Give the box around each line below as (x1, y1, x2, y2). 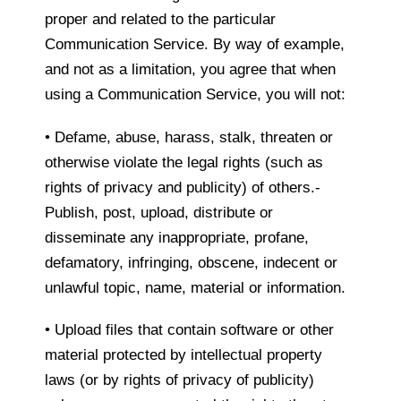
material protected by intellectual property (45, 346, 322, 364)
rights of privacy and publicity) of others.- (45, 178, 320, 196)
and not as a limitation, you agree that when (45, 60, 336, 78)
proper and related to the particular (45, 10, 276, 28)
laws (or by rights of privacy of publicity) (45, 371, 314, 389)
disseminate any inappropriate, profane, (45, 228, 309, 246)
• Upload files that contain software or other (45, 321, 334, 339)
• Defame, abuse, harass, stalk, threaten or (45, 128, 333, 146)
